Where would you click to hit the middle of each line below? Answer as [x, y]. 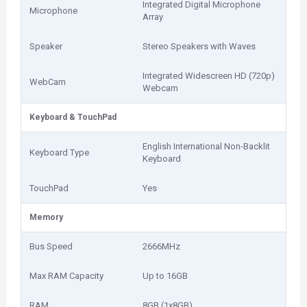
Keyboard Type [59, 152]
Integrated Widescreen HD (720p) [209, 76]
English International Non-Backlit [206, 146]
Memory [46, 217]
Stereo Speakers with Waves [199, 46]
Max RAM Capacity [66, 276]
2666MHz [161, 246]
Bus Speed [51, 246]
